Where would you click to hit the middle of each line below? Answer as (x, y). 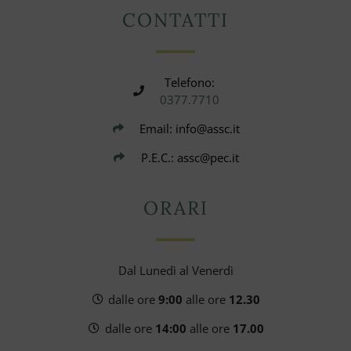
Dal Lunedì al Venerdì (175, 271)
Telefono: (190, 83)
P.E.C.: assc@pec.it (190, 158)
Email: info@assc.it (190, 129)
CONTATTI (175, 20)
